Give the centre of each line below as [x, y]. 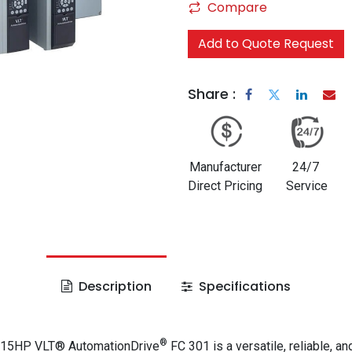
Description [113, 286]
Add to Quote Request [266, 44]
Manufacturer [225, 167]
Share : [212, 93]
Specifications [244, 286]
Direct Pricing [225, 186]
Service [307, 186]
